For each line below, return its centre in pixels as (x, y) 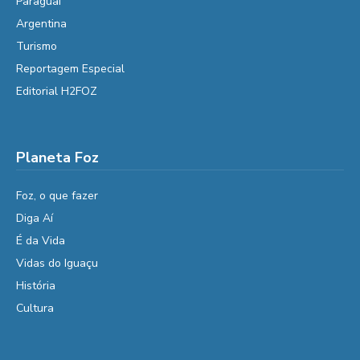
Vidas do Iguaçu (57, 263)
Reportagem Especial (70, 69)
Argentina (41, 24)
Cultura (35, 308)
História (36, 285)
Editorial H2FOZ (57, 92)
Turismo (37, 47)
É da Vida (41, 240)
